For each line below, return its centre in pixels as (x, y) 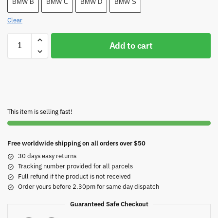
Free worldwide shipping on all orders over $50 (76, 144)
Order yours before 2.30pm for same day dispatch (89, 187)
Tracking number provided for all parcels (75, 166)
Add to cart (131, 46)
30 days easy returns (47, 156)
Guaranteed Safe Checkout (109, 204)
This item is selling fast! (40, 112)
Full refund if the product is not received (74, 177)
